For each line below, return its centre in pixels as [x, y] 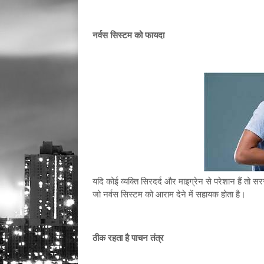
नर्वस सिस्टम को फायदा [128, 35]
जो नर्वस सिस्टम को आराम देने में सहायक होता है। [169, 194]
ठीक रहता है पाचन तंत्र [128, 238]
